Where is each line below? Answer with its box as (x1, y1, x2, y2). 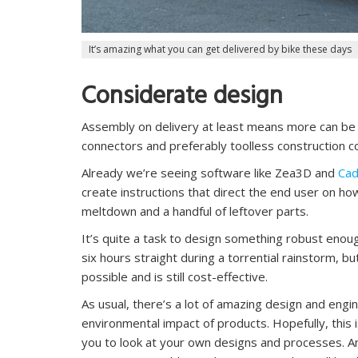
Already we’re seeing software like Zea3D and (82, 165, 338, 181)
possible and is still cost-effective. (82, 268, 268, 285)
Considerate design (82, 76, 283, 123)
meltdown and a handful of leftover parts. (82, 203, 308, 220)
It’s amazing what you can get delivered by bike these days (89, 42, 352, 57)
